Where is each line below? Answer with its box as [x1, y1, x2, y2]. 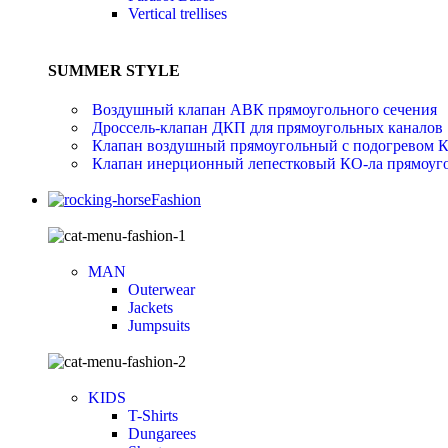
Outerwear [128, 281, 195, 299]
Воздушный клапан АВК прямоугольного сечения [92, 101, 437, 119]
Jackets [128, 299, 173, 317]
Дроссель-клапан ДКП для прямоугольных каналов [92, 119, 443, 137]
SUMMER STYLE [48, 61, 180, 79]
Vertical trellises [128, 4, 227, 22]
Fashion [151, 191, 201, 209]
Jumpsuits [128, 317, 190, 335]
